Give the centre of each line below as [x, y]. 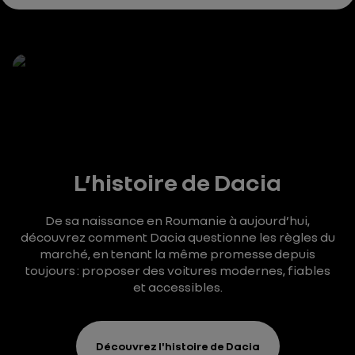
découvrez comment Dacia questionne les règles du [177, 237]
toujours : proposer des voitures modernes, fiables [177, 270]
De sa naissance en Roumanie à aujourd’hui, [177, 220]
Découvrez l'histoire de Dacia [177, 346]
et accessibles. [177, 287]
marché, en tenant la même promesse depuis [177, 254]
